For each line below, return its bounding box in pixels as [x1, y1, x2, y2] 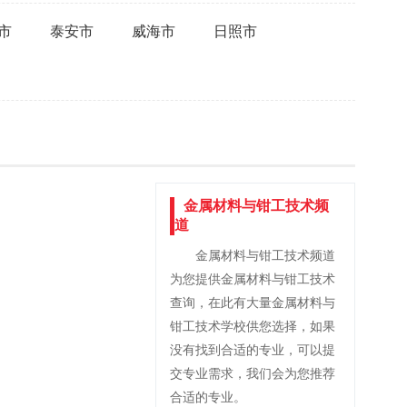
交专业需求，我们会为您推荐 [170, 367, 335, 381]
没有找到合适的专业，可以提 [170, 343, 335, 357]
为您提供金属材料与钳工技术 [170, 273, 335, 286]
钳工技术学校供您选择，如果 [170, 320, 335, 333]
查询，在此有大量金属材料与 [170, 296, 335, 310]
